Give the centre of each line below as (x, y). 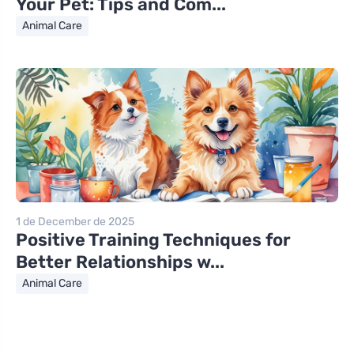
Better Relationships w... (120, 262)
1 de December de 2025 (75, 222)
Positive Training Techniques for (153, 240)
